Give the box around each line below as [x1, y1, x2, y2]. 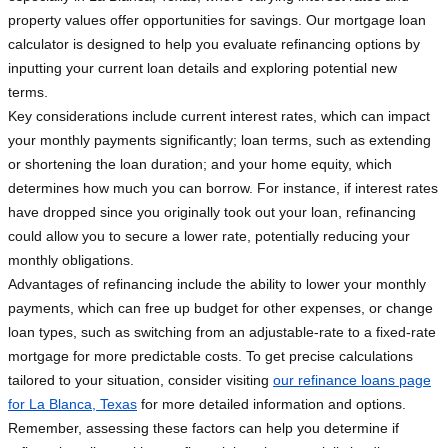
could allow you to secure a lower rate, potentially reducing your [8, 228, 410, 245]
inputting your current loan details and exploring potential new [8, 60, 397, 77]
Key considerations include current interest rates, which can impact [8, 108, 430, 125]
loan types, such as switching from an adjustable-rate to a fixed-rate [8, 324, 436, 341]
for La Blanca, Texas [8, 396, 137, 413]
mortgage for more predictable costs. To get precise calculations [8, 348, 413, 365]
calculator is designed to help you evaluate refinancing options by [8, 36, 420, 53]
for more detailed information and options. [137, 396, 406, 413]
